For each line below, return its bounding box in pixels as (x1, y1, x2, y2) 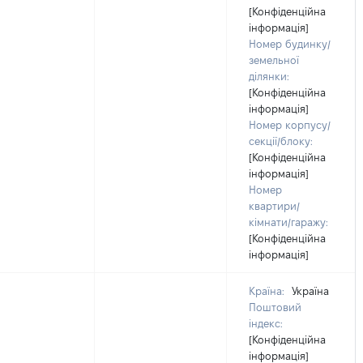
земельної (249, 54, 299, 66)
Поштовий (249, 301, 301, 313)
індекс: (249, 318, 283, 329)
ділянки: (249, 70, 289, 82)
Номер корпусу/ (249, 119, 331, 130)
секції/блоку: (249, 135, 313, 147)
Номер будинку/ (249, 38, 331, 49)
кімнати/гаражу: (249, 216, 328, 228)
